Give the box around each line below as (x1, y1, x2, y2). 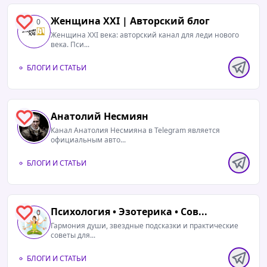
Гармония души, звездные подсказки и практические (51, 221, 238, 231)
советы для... (51, 230, 95, 240)
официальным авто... (51, 135, 126, 145)
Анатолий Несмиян (51, 110, 148, 123)
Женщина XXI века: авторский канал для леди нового (51, 30, 239, 40)
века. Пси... (51, 39, 89, 49)
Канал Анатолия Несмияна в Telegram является (51, 125, 220, 135)
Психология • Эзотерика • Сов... (51, 205, 207, 218)
